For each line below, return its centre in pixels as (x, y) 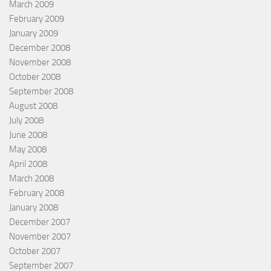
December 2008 (40, 47)
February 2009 (37, 18)
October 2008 (35, 77)
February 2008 (37, 193)
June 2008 (28, 135)
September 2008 (41, 91)
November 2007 (40, 236)
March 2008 (31, 178)
